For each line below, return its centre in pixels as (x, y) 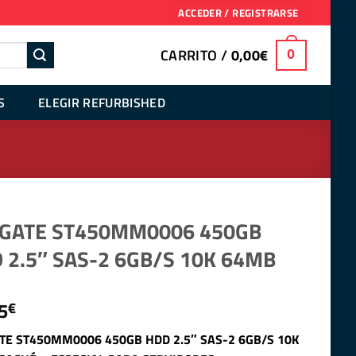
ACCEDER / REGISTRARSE (238, 13)
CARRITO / (195, 55)
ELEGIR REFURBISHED (102, 102)
